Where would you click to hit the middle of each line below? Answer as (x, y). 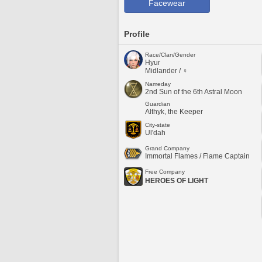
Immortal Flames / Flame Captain (197, 156)
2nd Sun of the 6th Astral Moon (194, 92)
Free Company (165, 172)
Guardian (158, 104)
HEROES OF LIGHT (177, 181)
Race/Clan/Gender (170, 55)
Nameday (158, 84)
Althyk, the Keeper (174, 112)
